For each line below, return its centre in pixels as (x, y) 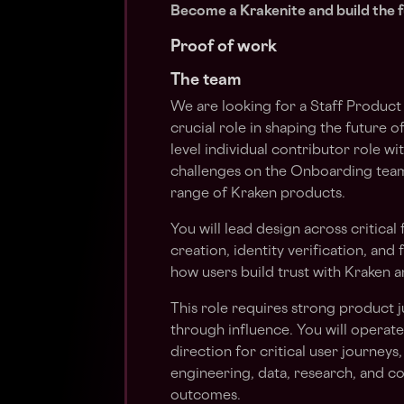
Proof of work (224, 47)
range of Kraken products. (258, 194)
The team (206, 81)
